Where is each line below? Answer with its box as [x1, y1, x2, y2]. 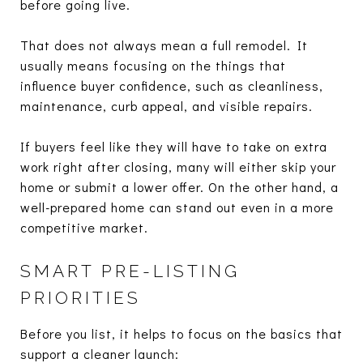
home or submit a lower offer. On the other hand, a [20, 177, 339, 195]
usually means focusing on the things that [20, 56, 286, 74]
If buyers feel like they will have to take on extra [20, 137, 327, 155]
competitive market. [20, 218, 148, 236]
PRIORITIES [20, 287, 141, 308]
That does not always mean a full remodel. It [20, 36, 308, 53]
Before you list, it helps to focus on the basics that [20, 324, 343, 342]
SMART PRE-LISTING [20, 260, 240, 281]
